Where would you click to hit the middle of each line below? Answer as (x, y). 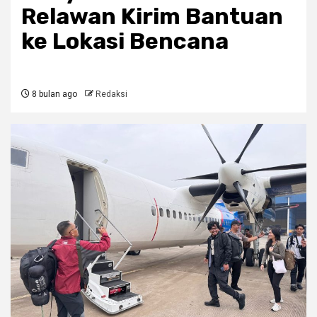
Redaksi (111, 94)
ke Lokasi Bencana (125, 41)
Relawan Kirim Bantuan (152, 17)
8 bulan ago (53, 94)
